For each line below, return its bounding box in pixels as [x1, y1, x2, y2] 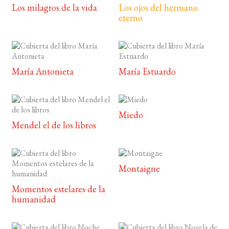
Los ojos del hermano [119, 2, 198, 14]
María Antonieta [11, 65, 74, 78]
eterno [119, 12, 143, 24]
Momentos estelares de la [11, 183, 105, 195]
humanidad [11, 193, 56, 205]
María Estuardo [119, 65, 176, 78]
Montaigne [119, 163, 161, 175]
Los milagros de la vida [11, 2, 97, 14]
